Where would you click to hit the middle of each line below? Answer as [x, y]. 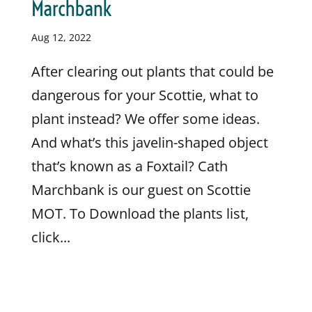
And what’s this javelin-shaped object [149, 142]
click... [50, 237]
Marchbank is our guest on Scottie [141, 189]
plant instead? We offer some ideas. [145, 118]
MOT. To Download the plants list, [140, 213]
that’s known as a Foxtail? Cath [129, 166]
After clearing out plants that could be [152, 71]
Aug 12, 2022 [61, 37]
